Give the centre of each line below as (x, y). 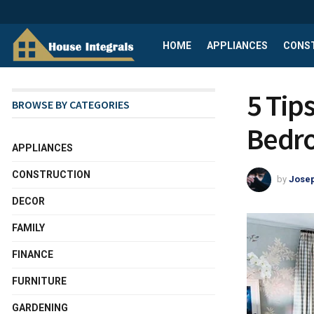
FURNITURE (39, 281)
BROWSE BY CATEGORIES (71, 104)
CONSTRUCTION (51, 175)
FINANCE (33, 254)
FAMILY (28, 228)
